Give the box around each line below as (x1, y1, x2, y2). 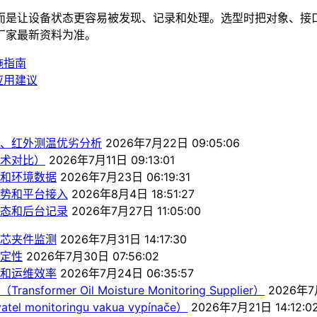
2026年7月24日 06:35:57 (60, 265, 194, 280)
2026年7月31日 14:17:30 (60, 231, 187, 246)
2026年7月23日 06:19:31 (60, 169, 190, 184)
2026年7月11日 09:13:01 (49, 152, 175, 167)
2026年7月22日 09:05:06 (105, 135, 240, 150)
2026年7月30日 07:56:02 (26, 248, 159, 263)
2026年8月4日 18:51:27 (71, 186, 195, 201)
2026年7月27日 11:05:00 (71, 203, 201, 218)
